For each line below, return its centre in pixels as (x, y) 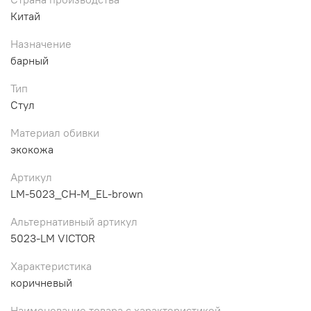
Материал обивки (55, 132)
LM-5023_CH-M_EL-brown (77, 193)
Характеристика (51, 266)
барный (30, 60)
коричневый (41, 282)
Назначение (41, 43)
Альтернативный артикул (74, 221)
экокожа (32, 149)
